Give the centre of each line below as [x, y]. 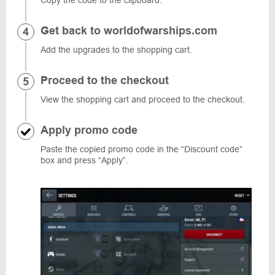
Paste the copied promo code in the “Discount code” [141, 149]
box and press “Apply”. [84, 160]
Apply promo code [89, 130]
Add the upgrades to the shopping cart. [116, 50]
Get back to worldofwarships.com [129, 31]
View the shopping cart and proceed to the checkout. [143, 99]
